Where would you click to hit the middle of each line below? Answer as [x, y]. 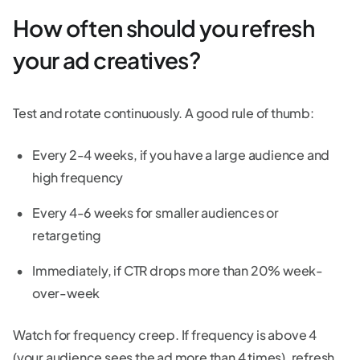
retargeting [67, 235]
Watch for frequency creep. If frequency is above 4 [165, 334]
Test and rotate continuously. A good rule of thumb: [164, 112]
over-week [66, 292]
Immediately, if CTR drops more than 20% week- [178, 270]
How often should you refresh [164, 27]
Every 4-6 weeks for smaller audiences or [155, 212]
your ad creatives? [107, 59]
